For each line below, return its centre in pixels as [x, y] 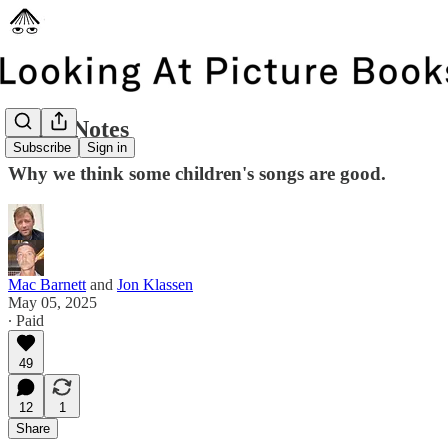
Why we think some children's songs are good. [197, 173]
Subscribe [42, 148]
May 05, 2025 [52, 302]
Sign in [107, 148]
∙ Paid [26, 320]
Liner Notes [68, 128]
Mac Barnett [47, 284]
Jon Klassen [155, 284]
